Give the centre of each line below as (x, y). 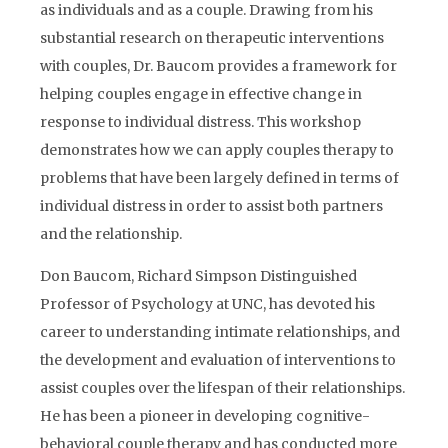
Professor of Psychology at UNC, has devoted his (207, 304)
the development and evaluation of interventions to (218, 360)
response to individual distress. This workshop (200, 122)
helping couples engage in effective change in (201, 94)
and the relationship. (111, 234)
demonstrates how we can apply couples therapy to (217, 150)
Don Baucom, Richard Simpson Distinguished (198, 276)
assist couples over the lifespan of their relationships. (222, 388)
